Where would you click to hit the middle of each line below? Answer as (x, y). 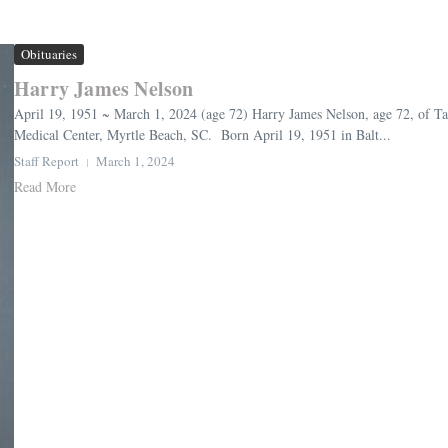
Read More (45, 187)
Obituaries (49, 54)
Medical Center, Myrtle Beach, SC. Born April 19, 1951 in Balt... (202, 135)
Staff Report (46, 161)
